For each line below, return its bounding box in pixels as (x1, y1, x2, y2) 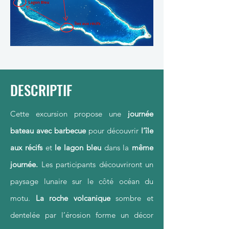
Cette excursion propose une (10, 109, 128, 119)
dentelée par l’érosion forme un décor (10, 210, 153, 220)
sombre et (110, 193, 154, 203)
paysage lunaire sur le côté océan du (10, 176, 153, 186)
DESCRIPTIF (10, 80, 72, 100)
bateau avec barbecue (10, 126, 86, 135)
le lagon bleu (55, 143, 101, 152)
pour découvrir (86, 126, 141, 135)
